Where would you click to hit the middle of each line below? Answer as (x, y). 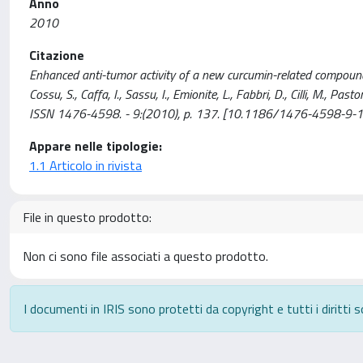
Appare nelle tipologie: (96, 146)
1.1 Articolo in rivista (85, 165)
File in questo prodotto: (87, 217)
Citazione (57, 55)
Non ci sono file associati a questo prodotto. (145, 256)
